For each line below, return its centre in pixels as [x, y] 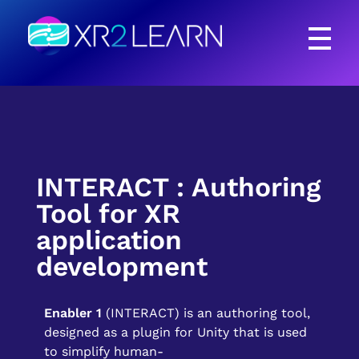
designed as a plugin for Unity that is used [175, 333]
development [122, 267]
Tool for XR [108, 214]
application [109, 240]
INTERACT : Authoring [178, 188]
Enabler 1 [73, 313]
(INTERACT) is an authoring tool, [206, 313]
